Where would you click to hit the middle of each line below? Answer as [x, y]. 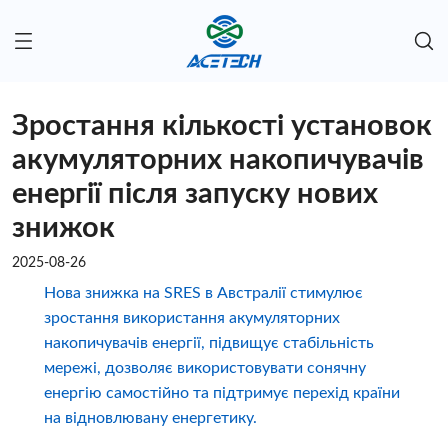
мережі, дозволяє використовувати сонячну [204, 368]
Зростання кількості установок [222, 127]
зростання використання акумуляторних [191, 318]
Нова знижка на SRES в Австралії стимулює [203, 293]
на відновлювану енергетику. [150, 418]
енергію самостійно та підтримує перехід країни [221, 393]
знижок [63, 229]
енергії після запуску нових [195, 195]
